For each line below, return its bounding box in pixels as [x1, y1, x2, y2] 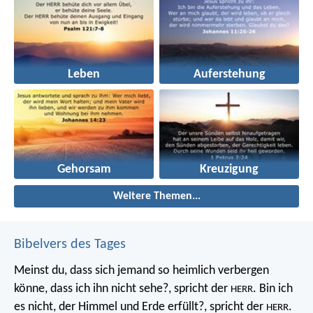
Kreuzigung [200, 163, 259, 175]
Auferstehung [193, 68, 265, 80]
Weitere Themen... [112, 190, 201, 202]
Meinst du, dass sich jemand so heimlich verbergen [14, 263, 269, 277]
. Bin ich [253, 282, 293, 296]
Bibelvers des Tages [14, 237, 126, 252]
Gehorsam [57, 163, 111, 175]
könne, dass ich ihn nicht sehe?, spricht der [14, 282, 231, 296]
